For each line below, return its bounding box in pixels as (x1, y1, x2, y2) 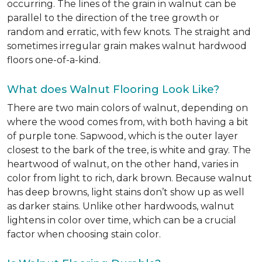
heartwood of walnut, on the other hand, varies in (7, 158, 239, 170)
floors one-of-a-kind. (7, 54, 101, 66)
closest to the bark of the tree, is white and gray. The (7, 144, 251, 156)
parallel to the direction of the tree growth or (7, 12, 219, 24)
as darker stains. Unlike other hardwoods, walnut (7, 201, 235, 212)
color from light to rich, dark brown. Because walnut (7, 173, 252, 184)
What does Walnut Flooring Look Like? (7, 83, 219, 96)
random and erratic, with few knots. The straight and (7, 26, 251, 38)
